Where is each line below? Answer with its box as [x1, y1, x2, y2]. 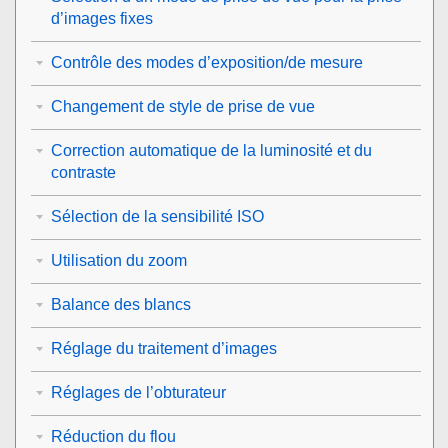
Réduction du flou [51, 427, 176, 445]
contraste [51, 163, 116, 181]
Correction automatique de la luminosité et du [51, 141, 372, 159]
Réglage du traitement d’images [51, 339, 277, 357]
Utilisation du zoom [51, 251, 187, 269]
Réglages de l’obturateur [51, 383, 226, 401]
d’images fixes [51, 9, 153, 27]
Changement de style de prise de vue [51, 97, 315, 115]
